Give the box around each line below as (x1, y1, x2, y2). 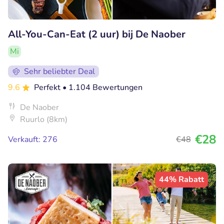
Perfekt (34, 82, 62, 93)
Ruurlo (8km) (20, 114, 67, 125)
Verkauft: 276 (8, 134, 57, 145)
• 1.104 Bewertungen (62, 82, 142, 93)
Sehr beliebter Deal (24, 66, 95, 77)
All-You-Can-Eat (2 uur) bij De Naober (8, 27, 185, 41)
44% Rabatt (159, 174, 204, 185)
